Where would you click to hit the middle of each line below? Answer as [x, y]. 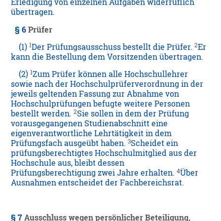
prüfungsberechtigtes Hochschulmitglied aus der [104, 153]
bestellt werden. [42, 114]
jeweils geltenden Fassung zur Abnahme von [95, 94]
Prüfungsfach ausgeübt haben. [70, 143]
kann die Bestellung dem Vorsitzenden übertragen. [107, 57]
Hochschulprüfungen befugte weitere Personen [101, 104]
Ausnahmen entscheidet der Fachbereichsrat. [98, 183]
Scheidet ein [155, 143]
